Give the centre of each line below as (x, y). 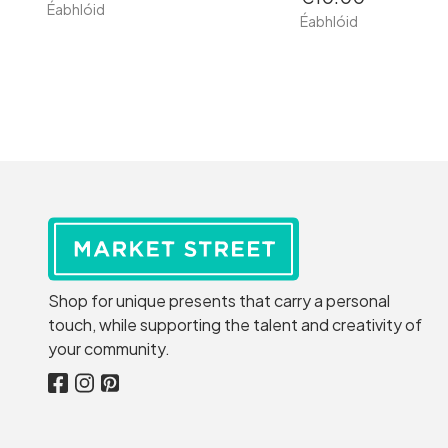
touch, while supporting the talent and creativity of (235, 325)
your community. (109, 349)
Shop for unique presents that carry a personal (219, 301)
